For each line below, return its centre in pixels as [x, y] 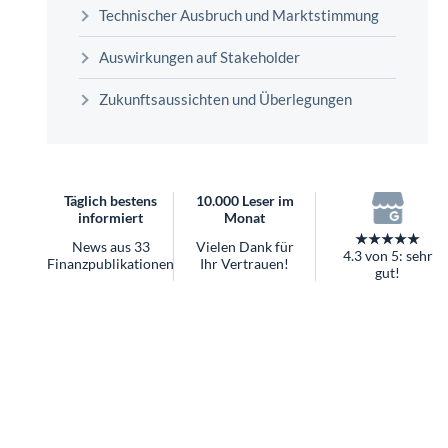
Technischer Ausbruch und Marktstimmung [239, 14]
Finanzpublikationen [110, 263]
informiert [110, 217]
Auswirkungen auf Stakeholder [199, 56]
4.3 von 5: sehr [387, 256]
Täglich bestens [110, 200]
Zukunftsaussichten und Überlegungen [225, 98]
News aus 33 [110, 246]
